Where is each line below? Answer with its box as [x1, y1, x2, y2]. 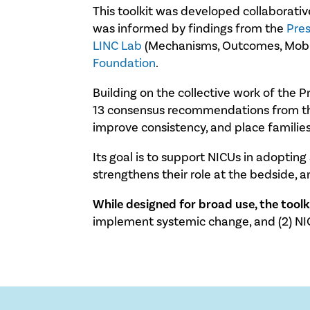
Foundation [93, 55, 156, 71]
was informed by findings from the [93, 21, 287, 37]
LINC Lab [93, 38, 143, 54]
